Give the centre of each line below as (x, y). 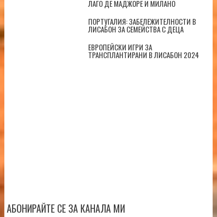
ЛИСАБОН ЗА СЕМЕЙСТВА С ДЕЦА (136, 29)
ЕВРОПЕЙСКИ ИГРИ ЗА (120, 47)
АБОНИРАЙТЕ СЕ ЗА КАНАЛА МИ (66, 209)
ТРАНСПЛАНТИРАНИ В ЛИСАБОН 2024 (143, 55)
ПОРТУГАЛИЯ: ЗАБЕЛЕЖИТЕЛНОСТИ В (142, 22)
